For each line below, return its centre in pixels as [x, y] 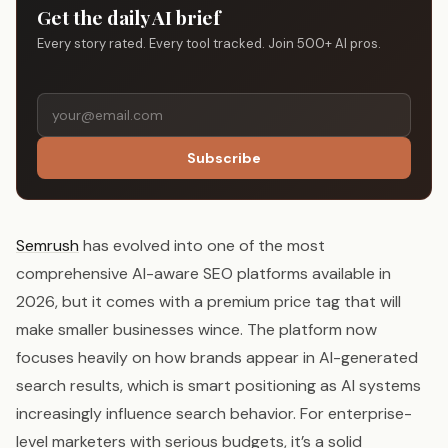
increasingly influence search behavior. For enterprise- [214, 414]
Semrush [47, 246]
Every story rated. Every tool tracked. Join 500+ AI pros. [209, 44]
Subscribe [224, 158]
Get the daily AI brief [129, 17]
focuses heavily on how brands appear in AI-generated [217, 358]
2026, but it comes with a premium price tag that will [208, 302]
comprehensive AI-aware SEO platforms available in [203, 274]
